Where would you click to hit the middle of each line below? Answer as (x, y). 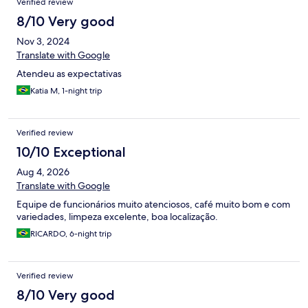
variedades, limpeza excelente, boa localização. (117, 217)
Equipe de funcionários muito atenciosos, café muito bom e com (153, 205)
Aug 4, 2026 (43, 172)
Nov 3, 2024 (43, 42)
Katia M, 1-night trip (66, 91)
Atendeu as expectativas (69, 74)
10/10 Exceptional (71, 152)
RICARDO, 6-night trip (71, 234)
